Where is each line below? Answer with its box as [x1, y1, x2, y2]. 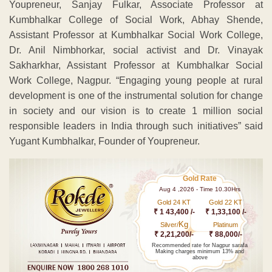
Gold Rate [183, 174, 217, 183]
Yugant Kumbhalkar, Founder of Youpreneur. [9, 135, 200, 146]
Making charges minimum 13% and [155, 248, 245, 254]
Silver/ [160, 220, 178, 228]
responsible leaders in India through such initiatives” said [9, 120, 263, 131]
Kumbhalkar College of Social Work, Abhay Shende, [9, 14, 263, 25]
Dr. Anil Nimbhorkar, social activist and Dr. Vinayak [9, 44, 263, 55]
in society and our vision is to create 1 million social [9, 105, 263, 116]
